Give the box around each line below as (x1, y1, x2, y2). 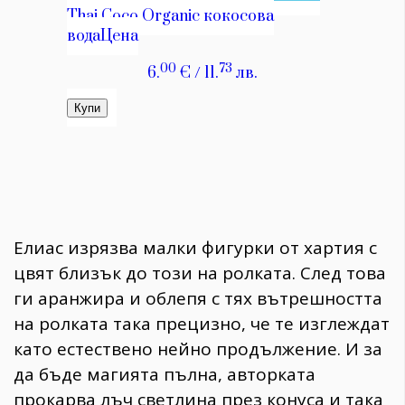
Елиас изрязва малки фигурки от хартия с (14, 235, 377, 259)
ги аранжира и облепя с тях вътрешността (14, 286, 382, 310)
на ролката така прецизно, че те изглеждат (14, 311, 390, 335)
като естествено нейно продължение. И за (14, 336, 382, 361)
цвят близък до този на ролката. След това (14, 260, 386, 285)
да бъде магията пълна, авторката (14, 362, 316, 386)
